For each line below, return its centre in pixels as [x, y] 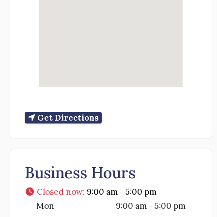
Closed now [60, 192]
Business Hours [80, 173]
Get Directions [68, 118]
